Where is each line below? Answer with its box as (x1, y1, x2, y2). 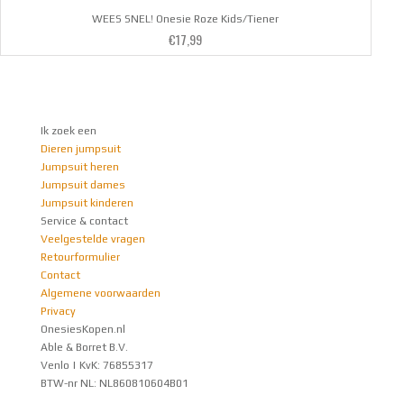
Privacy (41, 305, 76, 318)
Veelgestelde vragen (41, 233, 145, 246)
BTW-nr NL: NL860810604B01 (41, 377, 188, 390)
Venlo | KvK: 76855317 (41, 359, 153, 372)
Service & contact (41, 215, 128, 228)
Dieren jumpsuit (41, 142, 121, 156)
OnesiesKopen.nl (41, 323, 125, 336)
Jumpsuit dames (41, 179, 125, 192)
